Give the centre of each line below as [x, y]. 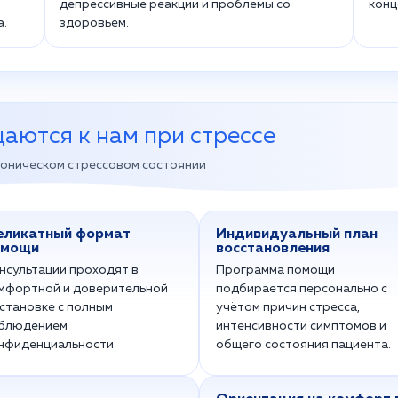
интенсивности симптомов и [301, 326]
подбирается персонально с [302, 289]
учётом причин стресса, [288, 307]
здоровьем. [94, 23]
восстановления [273, 249]
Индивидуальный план [297, 235]
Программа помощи [275, 270]
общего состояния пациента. [303, 345]
